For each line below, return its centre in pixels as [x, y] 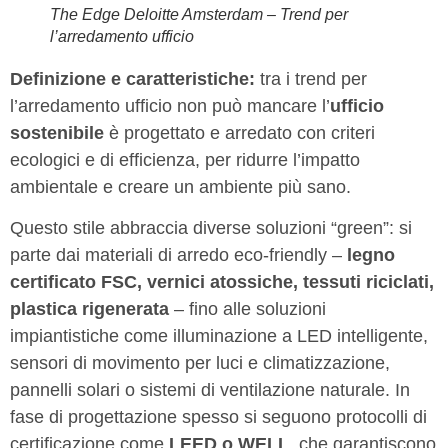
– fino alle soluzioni [247, 309]
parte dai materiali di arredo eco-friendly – [178, 255]
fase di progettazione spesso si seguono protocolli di [218, 417]
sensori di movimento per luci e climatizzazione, [200, 363]
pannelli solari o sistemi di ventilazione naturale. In [210, 390]
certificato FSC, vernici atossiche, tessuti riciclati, [222, 282]
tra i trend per [311, 78]
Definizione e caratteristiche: [132, 78]
